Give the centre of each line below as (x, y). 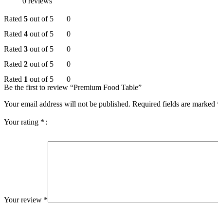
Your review (24, 200)
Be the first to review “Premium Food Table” (73, 88)
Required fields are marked (175, 104)
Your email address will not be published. (67, 104)
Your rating (22, 122)
